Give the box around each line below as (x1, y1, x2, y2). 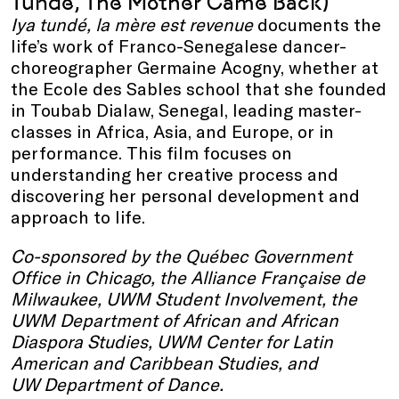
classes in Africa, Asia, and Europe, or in (11, 119, 334, 142)
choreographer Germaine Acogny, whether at (11, 55, 379, 77)
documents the (253, 12, 381, 35)
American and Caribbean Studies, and (11, 351, 318, 373)
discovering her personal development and (11, 183, 360, 206)
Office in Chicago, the (11, 265, 186, 288)
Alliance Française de (191, 265, 365, 288)
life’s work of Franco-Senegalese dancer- (11, 34, 346, 56)
